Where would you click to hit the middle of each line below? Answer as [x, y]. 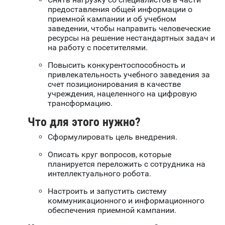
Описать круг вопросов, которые [109, 155]
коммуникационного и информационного [126, 201]
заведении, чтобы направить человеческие [129, 29]
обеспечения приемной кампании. [112, 210]
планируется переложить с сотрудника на [127, 164]
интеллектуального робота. [99, 174]
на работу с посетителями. [98, 48]
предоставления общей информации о [120, 10]
